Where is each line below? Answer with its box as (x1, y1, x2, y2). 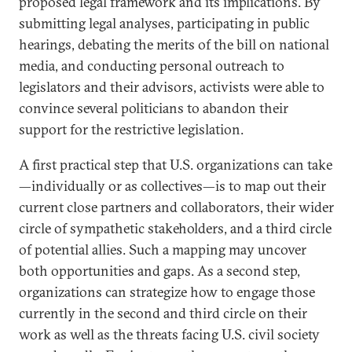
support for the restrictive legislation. (19, 120, 244, 138)
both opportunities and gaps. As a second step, (19, 262, 300, 280)
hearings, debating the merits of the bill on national (19, 35, 329, 53)
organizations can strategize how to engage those (19, 283, 315, 301)
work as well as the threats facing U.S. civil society (19, 325, 320, 343)
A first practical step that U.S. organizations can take (19, 156, 332, 174)
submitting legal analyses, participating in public (19, 14, 310, 32)
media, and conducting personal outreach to (19, 57, 284, 75)
